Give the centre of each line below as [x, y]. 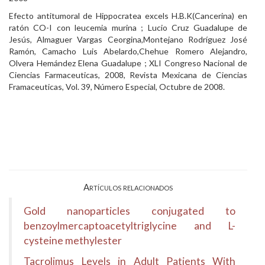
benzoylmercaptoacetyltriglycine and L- [130, 226]
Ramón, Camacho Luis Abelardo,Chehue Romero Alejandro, [128, 51]
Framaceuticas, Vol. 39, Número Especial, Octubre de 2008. [117, 87]
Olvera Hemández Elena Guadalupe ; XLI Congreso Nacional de [128, 63]
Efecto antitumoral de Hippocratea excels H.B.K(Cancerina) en [128, 16]
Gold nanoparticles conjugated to [130, 211]
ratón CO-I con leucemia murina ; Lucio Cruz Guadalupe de [128, 28]
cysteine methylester [73, 240]
